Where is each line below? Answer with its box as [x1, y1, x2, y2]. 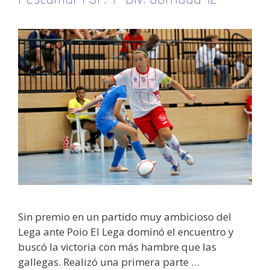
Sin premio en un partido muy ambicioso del [18, 210, 231, 224]
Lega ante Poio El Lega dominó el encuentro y [18, 225, 234, 239]
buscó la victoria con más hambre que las [18, 240, 216, 254]
